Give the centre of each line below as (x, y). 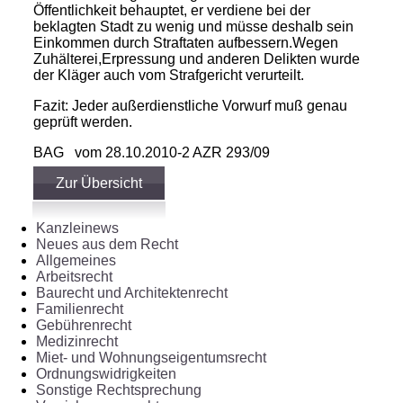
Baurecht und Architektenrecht (132, 293)
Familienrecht (80, 309)
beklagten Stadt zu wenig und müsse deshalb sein (194, 27)
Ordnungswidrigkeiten (106, 374)
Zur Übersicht (99, 184)
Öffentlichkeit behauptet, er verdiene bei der (172, 11)
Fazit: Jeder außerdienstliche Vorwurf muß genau (191, 106)
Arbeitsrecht (74, 277)
